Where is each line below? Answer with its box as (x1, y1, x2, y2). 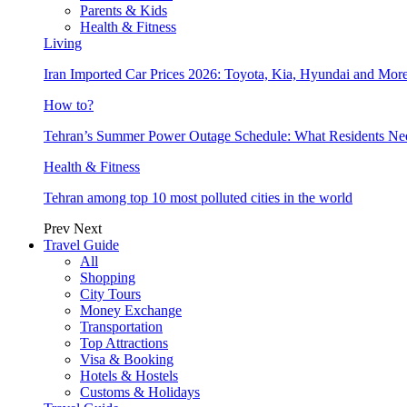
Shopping (80, 269, 135, 285)
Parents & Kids (80, 2, 167, 18)
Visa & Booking (80, 351, 174, 367)
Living (44, 35, 82, 51)
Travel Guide (44, 236, 119, 253)
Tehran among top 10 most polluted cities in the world (44, 189, 352, 205)
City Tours (80, 285, 141, 302)
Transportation (80, 318, 163, 334)
